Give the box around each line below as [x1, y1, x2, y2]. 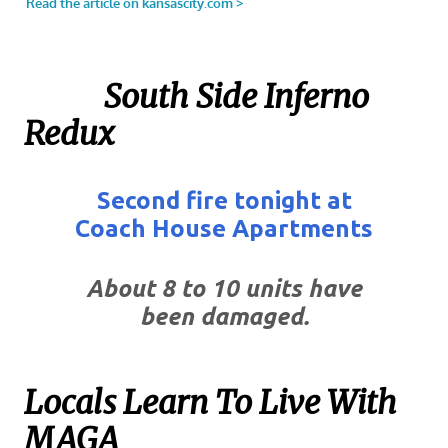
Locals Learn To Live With [24, 382, 397, 423]
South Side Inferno [104, 77, 369, 118]
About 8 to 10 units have [86, 274, 362, 302]
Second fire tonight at [96, 186, 352, 214]
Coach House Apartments [75, 214, 373, 242]
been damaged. [139, 302, 309, 330]
